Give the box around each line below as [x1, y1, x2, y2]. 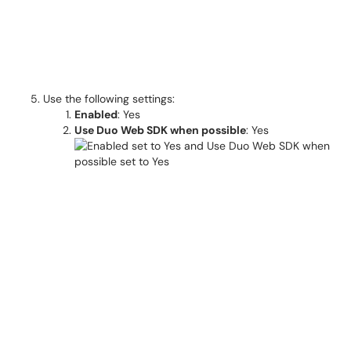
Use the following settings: [43, 92, 175, 106]
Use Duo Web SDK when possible [74, 123, 246, 137]
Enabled [74, 107, 118, 121]
